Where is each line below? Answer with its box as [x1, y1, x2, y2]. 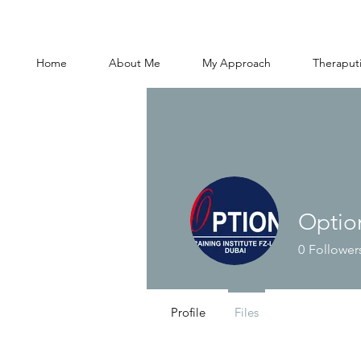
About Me [109, 56, 160, 70]
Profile [171, 305, 205, 321]
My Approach [202, 56, 271, 70]
